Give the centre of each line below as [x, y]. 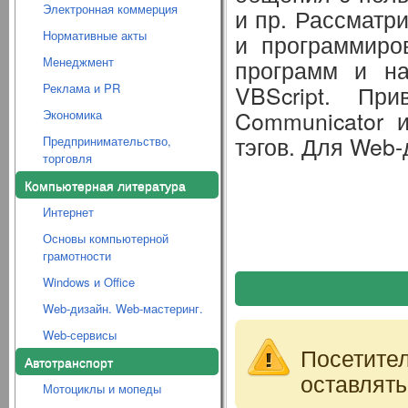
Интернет [68, 212]
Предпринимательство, [107, 141]
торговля [67, 158]
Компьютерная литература [105, 185]
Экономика [72, 114]
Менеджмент [78, 61]
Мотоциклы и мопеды [102, 388]
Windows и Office [89, 282]
